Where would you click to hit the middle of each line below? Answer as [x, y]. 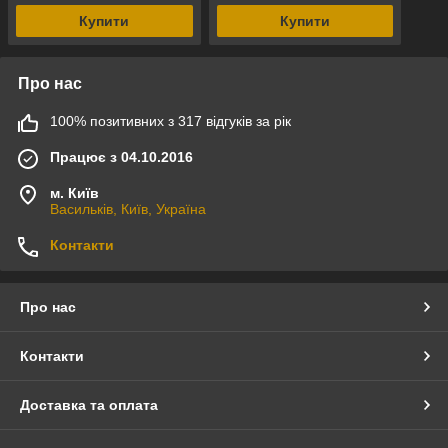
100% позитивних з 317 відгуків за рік [170, 121]
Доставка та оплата [89, 405]
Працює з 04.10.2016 [121, 157]
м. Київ [74, 193]
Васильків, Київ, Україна [128, 209]
